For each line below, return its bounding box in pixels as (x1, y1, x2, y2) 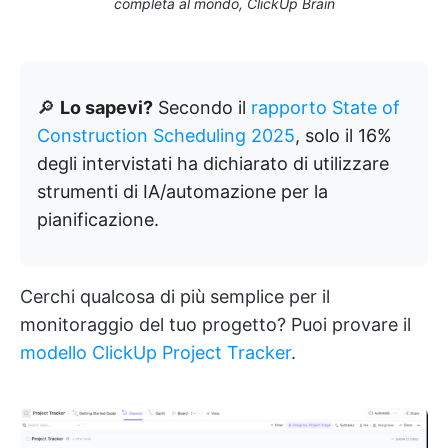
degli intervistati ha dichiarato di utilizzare (37, 152, 389, 174)
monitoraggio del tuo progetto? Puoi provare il (20, 313, 411, 335)
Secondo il (153, 96, 251, 118)
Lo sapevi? (60, 96, 153, 118)
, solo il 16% (295, 124, 392, 146)
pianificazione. (37, 208, 159, 230)
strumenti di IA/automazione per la (37, 180, 328, 202)
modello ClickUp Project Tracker (20, 341, 291, 363)
